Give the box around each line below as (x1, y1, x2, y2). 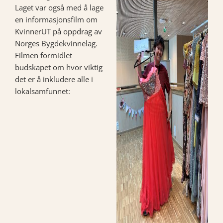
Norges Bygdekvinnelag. (15, 38, 98, 48)
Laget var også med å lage (15, 2, 104, 12)
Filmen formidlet (15, 50, 72, 60)
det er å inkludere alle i (15, 74, 93, 84)
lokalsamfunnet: (15, 86, 70, 96)
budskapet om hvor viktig (15, 62, 103, 72)
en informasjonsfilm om (15, 14, 98, 24)
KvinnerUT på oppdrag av (15, 26, 102, 36)
